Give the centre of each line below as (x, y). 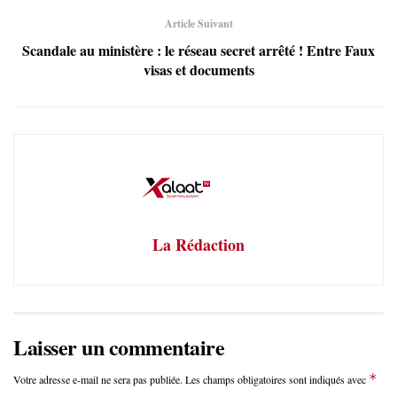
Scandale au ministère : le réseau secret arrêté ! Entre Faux (198, 50)
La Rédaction (198, 244)
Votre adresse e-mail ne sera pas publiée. (98, 379)
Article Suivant (198, 23)
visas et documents (198, 69)
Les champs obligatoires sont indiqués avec (277, 379)
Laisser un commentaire (119, 346)
